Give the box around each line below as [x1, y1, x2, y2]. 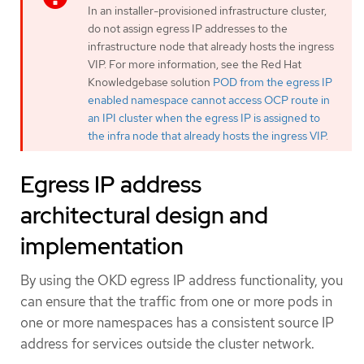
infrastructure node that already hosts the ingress [88, 38, 334, 54]
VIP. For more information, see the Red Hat [88, 56, 301, 71]
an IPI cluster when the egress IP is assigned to [88, 110, 320, 125]
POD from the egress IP [213, 74, 332, 89]
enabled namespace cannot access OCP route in [88, 92, 330, 107]
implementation [20, 230, 184, 262]
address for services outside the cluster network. [20, 334, 314, 353]
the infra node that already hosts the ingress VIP [88, 128, 326, 143]
